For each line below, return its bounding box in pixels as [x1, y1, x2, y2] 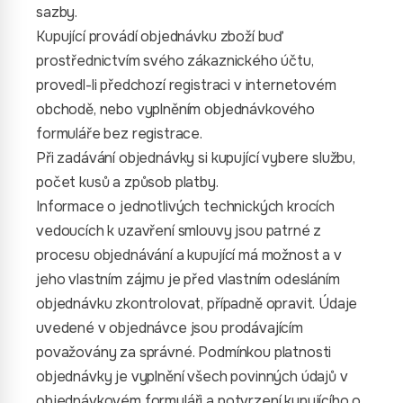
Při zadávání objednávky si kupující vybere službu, [36, 148, 355, 167]
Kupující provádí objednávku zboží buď [36, 27, 283, 46]
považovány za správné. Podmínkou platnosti [36, 343, 332, 362]
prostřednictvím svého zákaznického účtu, [36, 51, 314, 70]
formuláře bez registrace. [36, 124, 202, 143]
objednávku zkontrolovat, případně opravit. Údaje [36, 294, 358, 313]
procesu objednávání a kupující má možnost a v [36, 246, 342, 264]
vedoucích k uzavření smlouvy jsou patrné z [36, 221, 322, 240]
